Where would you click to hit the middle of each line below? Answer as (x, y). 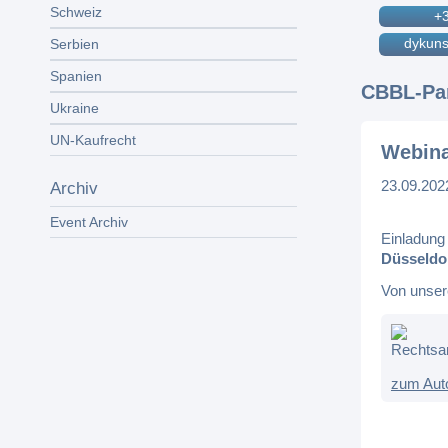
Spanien (76, 76)
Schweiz (76, 12)
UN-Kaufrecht (93, 140)
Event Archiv (89, 222)
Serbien (74, 44)
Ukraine (74, 108)
